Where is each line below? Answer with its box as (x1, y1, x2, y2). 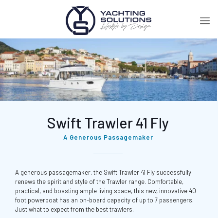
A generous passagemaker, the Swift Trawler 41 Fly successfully (15, 168, 191, 176)
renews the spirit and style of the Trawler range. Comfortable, (15, 177, 183, 185)
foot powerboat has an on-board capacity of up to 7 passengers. (15, 196, 194, 204)
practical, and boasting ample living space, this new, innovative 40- (15, 186, 199, 195)
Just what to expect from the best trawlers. (15, 205, 134, 213)
